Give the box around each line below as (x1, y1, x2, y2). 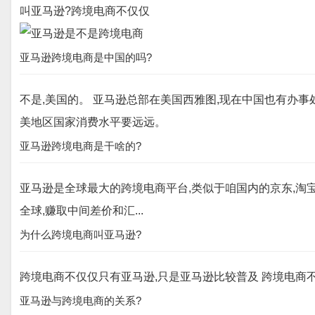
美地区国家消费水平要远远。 (20, 116, 166, 128)
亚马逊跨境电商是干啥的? (20, 140, 141, 152)
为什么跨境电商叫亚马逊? (20, 229, 141, 240)
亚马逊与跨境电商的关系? (20, 295, 141, 307)
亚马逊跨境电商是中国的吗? (20, 51, 152, 63)
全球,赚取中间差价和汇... (20, 205, 143, 217)
